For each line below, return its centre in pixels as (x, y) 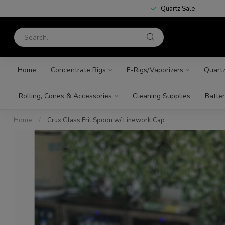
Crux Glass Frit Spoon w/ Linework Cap (106, 120)
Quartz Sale (178, 9)
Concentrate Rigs (78, 70)
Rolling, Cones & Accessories (65, 96)
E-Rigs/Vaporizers (155, 70)
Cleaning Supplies (161, 96)
